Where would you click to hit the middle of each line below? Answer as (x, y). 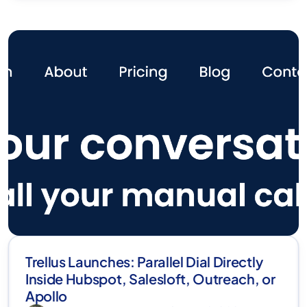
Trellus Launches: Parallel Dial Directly (144, 262)
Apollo (47, 296)
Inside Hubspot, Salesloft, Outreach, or (150, 279)
